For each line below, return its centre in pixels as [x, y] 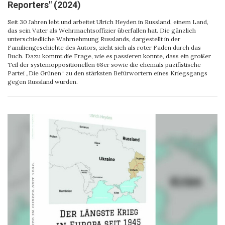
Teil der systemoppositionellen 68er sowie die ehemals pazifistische [104, 65]
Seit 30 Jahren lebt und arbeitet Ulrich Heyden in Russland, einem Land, [108, 22]
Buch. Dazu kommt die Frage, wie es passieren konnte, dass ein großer [109, 56]
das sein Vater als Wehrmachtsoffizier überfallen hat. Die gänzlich [102, 30]
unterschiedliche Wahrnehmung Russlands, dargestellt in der [94, 39]
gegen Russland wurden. [43, 82]
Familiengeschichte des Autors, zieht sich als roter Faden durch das [104, 47]
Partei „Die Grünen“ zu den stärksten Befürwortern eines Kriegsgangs [107, 73]
